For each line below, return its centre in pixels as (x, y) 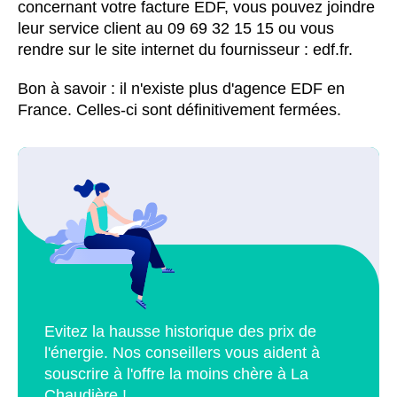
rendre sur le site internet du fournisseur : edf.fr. (185, 50)
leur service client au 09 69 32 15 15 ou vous (176, 28)
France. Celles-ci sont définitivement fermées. (179, 110)
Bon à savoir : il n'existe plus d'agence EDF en (181, 89)
